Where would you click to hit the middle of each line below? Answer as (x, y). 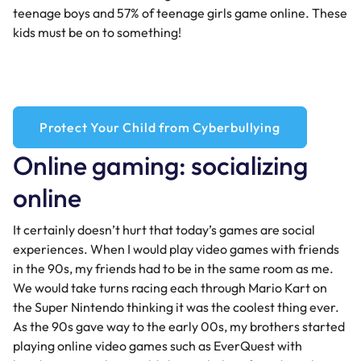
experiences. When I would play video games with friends (176, 249)
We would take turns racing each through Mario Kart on (170, 288)
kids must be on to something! (97, 33)
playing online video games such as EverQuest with (158, 346)
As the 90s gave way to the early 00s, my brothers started (179, 327)
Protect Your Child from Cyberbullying (160, 127)
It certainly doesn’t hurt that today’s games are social (164, 230)
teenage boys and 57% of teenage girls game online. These (180, 13)
